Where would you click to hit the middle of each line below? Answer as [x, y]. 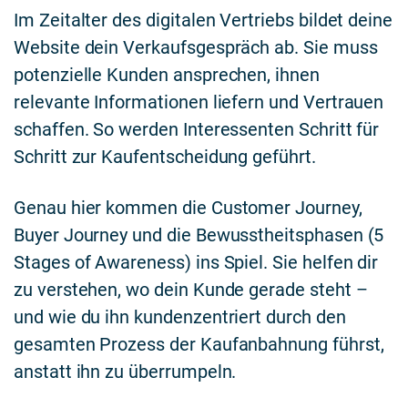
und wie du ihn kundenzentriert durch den [180, 316]
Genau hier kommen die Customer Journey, [188, 207]
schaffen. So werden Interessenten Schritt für [197, 130]
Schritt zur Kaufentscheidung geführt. [165, 157]
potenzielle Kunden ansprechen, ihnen [167, 75]
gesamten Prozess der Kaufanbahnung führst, [199, 344]
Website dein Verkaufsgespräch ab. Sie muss [196, 48]
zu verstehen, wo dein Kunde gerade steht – [191, 289]
